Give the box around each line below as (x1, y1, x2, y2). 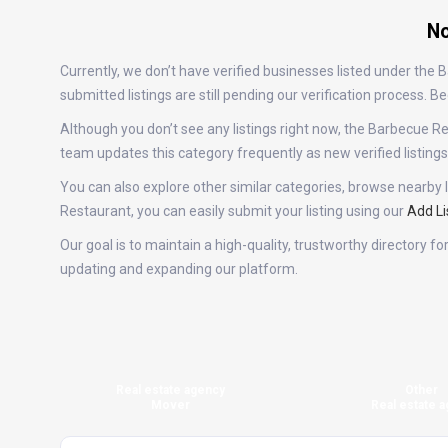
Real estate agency (115, 383, 225, 397)
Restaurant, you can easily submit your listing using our (60, 203, 407, 219)
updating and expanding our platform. (60, 261, 298, 277)
